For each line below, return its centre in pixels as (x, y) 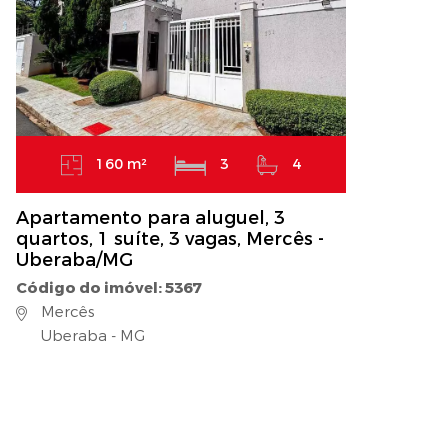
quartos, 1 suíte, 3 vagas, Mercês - (170, 239)
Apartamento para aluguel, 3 (150, 218)
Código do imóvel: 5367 (108, 288)
